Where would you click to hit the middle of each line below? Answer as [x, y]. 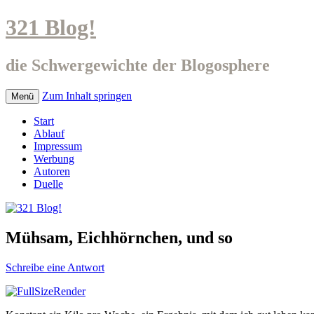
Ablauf [49, 133]
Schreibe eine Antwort [55, 267]
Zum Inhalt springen [87, 95]
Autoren [52, 171]
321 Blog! [51, 28]
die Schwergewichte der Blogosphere [138, 65]
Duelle [48, 184]
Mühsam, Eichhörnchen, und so [119, 237]
